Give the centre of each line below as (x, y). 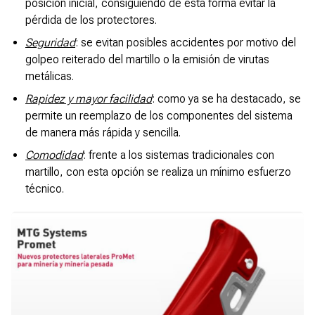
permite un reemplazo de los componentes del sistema (159, 116)
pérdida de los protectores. (91, 20)
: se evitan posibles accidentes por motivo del (186, 43)
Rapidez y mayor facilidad (89, 99)
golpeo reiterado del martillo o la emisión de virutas (147, 60)
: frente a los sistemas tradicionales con (179, 155)
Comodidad (54, 155)
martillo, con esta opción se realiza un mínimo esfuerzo (158, 172)
